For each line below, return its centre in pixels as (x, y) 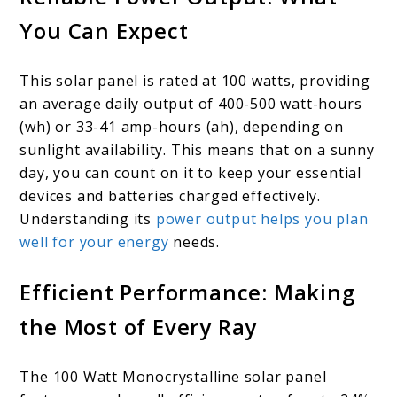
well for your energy (94, 241)
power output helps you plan (262, 218)
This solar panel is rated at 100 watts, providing (195, 80)
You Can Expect (104, 30)
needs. (195, 241)
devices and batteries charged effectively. (171, 195)
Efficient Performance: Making (187, 292)
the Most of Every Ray (139, 326)
